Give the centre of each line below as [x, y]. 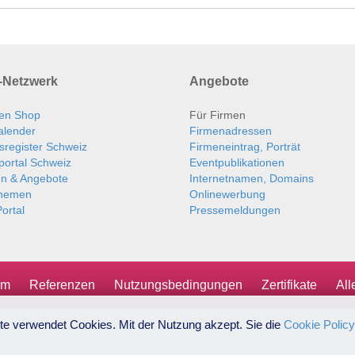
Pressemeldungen [235, 210]
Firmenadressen [231, 131]
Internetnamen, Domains [252, 179]
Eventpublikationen [237, 163]
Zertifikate [289, 285]
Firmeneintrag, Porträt [245, 147]
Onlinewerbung [227, 195]
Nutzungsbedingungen [178, 285]
